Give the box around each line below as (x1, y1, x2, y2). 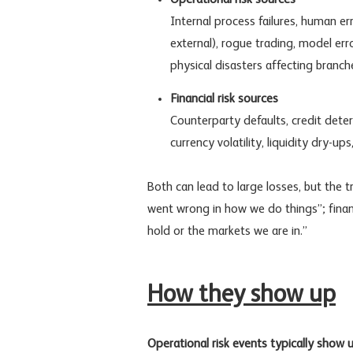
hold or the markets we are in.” (147, 225, 307, 238)
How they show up (147, 282, 336, 307)
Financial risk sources (169, 92, 278, 106)
